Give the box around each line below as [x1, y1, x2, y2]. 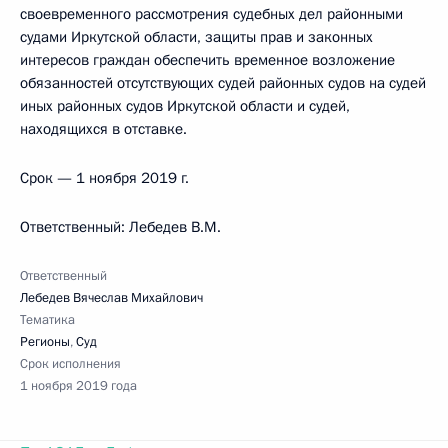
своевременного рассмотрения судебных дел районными [20, 4, 403, 24]
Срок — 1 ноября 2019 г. [20, 168, 189, 188]
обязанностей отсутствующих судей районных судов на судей [20, 73, 426, 93]
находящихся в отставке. [20, 119, 187, 139]
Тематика [20, 311, 75, 329]
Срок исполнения [20, 355, 121, 373]
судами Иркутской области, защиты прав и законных [20, 27, 373, 47]
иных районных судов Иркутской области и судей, [20, 96, 350, 116]
